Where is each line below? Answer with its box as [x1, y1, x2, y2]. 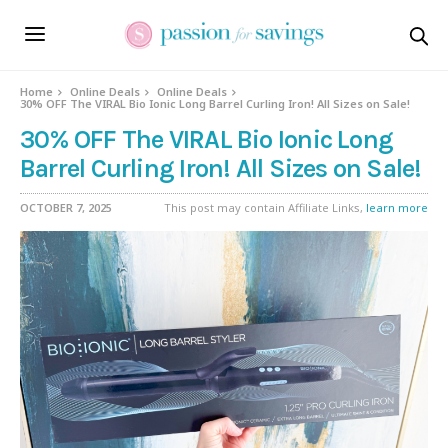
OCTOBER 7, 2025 [20, 200, 112, 215]
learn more [366, 200, 428, 215]
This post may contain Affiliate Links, [164, 200, 366, 215]
